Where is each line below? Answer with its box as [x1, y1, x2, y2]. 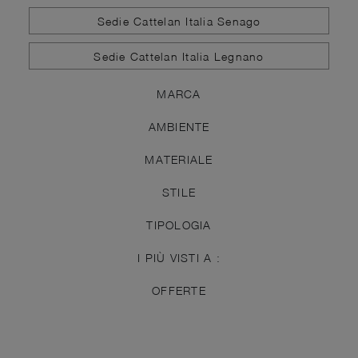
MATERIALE [145, 152, 213, 166]
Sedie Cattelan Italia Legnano [93, 49, 265, 63]
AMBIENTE [148, 119, 210, 133]
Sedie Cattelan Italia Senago [97, 14, 261, 28]
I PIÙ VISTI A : [137, 250, 221, 265]
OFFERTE [152, 283, 206, 297]
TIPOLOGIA [146, 217, 212, 232]
